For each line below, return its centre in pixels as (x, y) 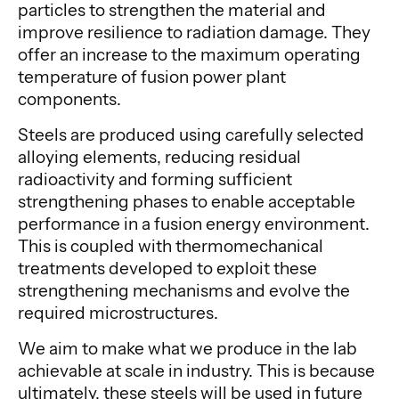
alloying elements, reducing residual (159, 157)
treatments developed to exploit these (167, 269)
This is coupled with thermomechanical (171, 246)
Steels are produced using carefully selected (191, 135)
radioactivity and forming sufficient (155, 179)
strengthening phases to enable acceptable (187, 202)
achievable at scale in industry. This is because (196, 371)
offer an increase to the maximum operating (189, 55)
